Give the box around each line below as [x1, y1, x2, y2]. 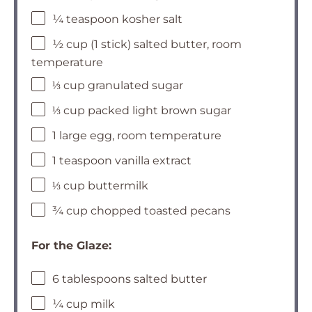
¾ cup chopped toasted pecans [52, 204, 231, 218]
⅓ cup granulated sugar [52, 79, 183, 93]
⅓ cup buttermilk [52, 179, 148, 193]
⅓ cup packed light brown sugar [52, 104, 231, 118]
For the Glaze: [31, 239, 111, 252]
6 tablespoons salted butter [52, 272, 207, 286]
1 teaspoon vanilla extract [52, 154, 192, 168]
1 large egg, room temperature [52, 129, 221, 143]
